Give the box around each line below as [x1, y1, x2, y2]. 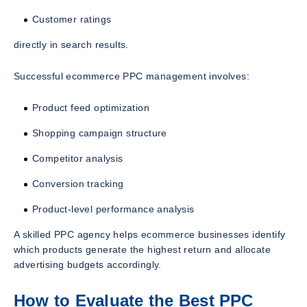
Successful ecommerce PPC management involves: [14, 71, 249, 82]
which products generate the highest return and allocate [14, 244, 271, 256]
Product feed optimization [32, 102, 149, 114]
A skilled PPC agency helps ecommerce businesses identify [14, 229, 286, 241]
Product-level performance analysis [32, 204, 195, 215]
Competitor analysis [32, 153, 123, 164]
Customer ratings [32, 14, 112, 25]
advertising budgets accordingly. [14, 259, 162, 271]
